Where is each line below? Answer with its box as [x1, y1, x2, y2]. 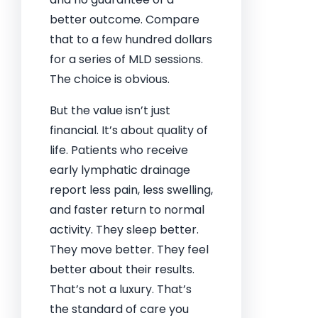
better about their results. [50, 261, 194, 278]
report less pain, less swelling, [50, 182, 213, 198]
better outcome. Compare [50, 11, 199, 28]
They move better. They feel [50, 241, 209, 258]
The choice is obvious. [50, 71, 170, 87]
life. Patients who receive [50, 142, 188, 158]
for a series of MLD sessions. [50, 51, 203, 67]
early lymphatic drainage [50, 162, 190, 178]
